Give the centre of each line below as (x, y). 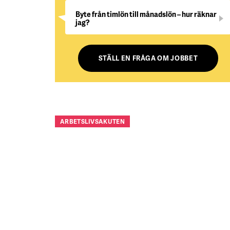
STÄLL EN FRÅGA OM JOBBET (148, 58)
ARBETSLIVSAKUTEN (92, 121)
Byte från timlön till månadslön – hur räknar (146, 14)
